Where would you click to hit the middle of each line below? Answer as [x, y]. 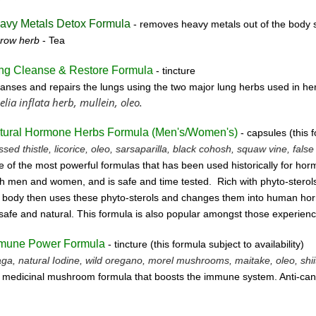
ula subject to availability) [248, 244]
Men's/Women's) [197, 133]
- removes [157, 24]
